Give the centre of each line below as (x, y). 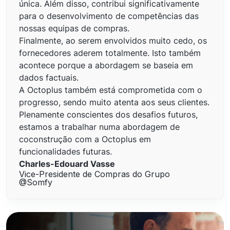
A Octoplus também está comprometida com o (111, 90)
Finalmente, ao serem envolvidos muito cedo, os (113, 40)
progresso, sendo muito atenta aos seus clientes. (114, 102)
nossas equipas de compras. (74, 28)
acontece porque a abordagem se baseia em (106, 65)
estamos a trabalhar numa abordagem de (99, 127)
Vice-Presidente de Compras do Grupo (94, 174)
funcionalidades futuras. (65, 151)
